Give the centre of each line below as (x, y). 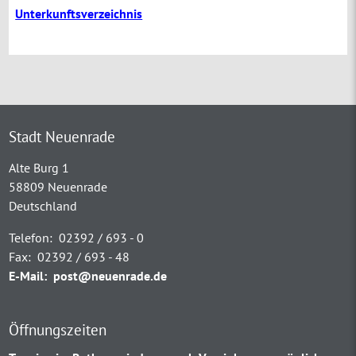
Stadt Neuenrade (62, 137)
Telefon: (31, 238)
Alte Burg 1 (39, 168)
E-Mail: (28, 276)
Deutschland (43, 206)
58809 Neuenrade (58, 187)
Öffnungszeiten (58, 330)
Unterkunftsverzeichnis (79, 14)
